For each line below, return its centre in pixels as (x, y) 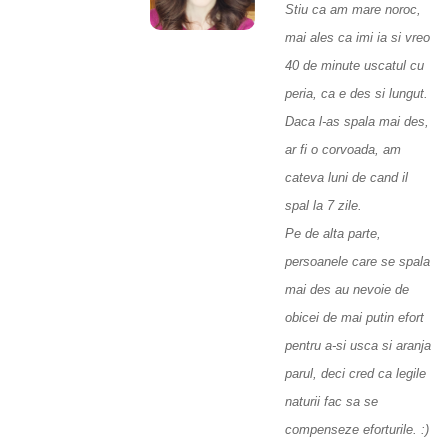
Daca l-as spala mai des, (357, 122)
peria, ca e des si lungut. (356, 94)
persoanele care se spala (357, 262)
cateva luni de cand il (346, 178)
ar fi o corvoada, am (343, 150)
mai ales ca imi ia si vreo (357, 38)
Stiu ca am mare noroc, (353, 10)
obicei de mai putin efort (354, 318)
